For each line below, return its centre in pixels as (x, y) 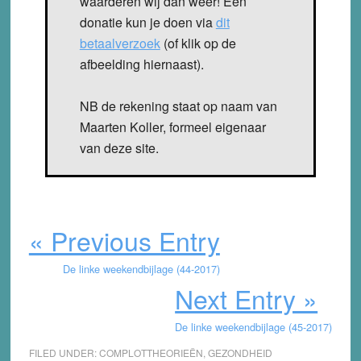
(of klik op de (198, 43)
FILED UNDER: (64, 352)
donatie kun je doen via (147, 22)
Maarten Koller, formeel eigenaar (172, 127)
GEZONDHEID (240, 352)
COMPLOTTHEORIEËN (151, 352)
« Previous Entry (124, 240)
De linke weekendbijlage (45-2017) (254, 326)
